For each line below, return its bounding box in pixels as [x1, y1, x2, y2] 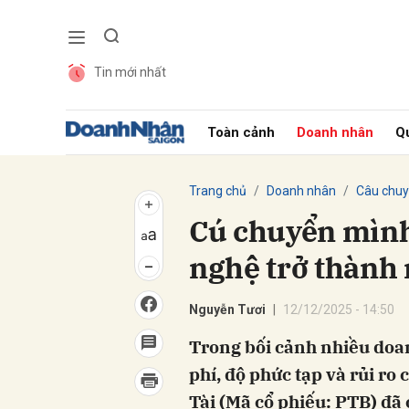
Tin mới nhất [94, 65, 166, 79]
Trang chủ [189, 184, 246, 198]
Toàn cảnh [207, 124, 276, 141]
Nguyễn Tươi [189, 302, 266, 317]
